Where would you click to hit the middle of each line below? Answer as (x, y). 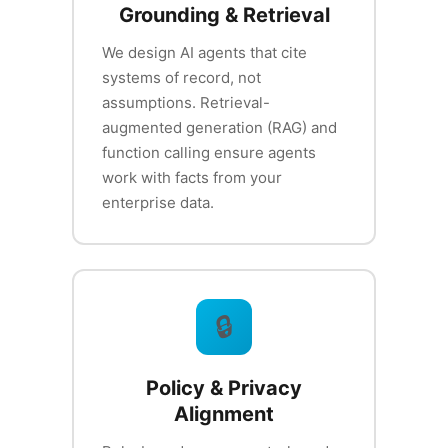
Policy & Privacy (224, 388)
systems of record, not (181, 78)
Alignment (224, 414)
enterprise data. (158, 203)
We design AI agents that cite (204, 53)
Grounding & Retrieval (224, 15)
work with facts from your (192, 178)
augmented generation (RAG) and (219, 128)
